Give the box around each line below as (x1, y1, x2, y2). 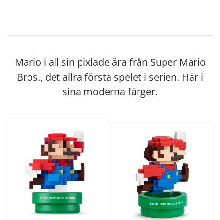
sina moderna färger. (62, 84, 158, 98)
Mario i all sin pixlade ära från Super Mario (14, 55, 206, 69)
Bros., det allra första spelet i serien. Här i (17, 70, 203, 83)
